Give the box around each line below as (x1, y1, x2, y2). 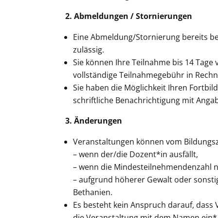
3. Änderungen (65, 115, 123, 126)
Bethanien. (73, 186, 113, 198)
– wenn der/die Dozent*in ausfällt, (73, 148, 199, 160)
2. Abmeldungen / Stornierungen (65, 10, 193, 21)
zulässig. (73, 44, 105, 55)
